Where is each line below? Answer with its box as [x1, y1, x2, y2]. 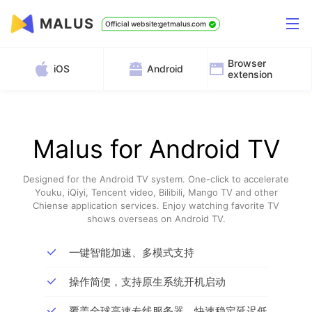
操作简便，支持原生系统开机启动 [68, 274, 226, 288]
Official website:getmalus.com [105, 19, 207, 29]
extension [227, 68, 272, 80]
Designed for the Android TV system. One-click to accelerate [23, 173, 289, 185]
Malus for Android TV [32, 134, 280, 164]
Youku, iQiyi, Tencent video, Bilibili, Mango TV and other [34, 187, 278, 198]
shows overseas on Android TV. [86, 213, 226, 224]
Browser [227, 57, 266, 69]
